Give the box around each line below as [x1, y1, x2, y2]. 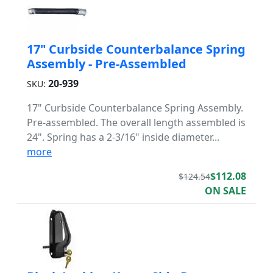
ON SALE [205, 184, 246, 197]
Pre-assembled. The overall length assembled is [27, 116, 246, 129]
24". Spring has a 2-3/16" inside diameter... [27, 130, 219, 144]
